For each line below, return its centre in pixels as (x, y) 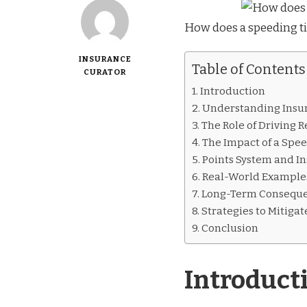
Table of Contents (249, 69)
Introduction (233, 91)
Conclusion (230, 228)
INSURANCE (105, 59)
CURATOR (105, 72)
